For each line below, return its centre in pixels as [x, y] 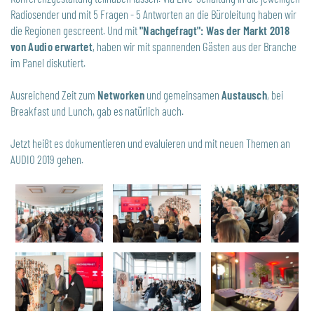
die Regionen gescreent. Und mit [75, 30]
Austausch [245, 94]
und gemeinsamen [183, 94]
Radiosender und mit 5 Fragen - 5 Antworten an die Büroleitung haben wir [153, 14]
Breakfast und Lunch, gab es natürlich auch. [97, 110]
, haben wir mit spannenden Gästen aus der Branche [195, 46]
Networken [121, 94]
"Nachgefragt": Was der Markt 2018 [215, 30]
